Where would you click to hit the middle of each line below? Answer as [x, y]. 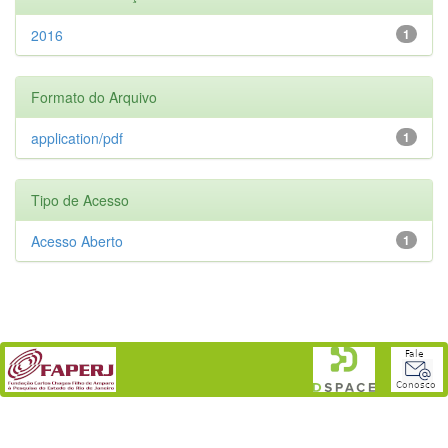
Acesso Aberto [77, 240]
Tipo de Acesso [80, 199]
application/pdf [77, 137]
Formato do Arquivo [94, 96]
